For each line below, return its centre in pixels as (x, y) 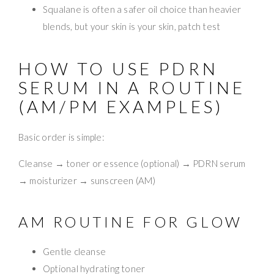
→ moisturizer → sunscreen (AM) (87, 180)
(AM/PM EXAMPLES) (121, 106)
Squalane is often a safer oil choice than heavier (142, 9)
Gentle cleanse (75, 251)
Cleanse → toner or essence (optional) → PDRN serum (132, 163)
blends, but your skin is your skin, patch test (132, 26)
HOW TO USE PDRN (118, 68)
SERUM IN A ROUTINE (132, 87)
